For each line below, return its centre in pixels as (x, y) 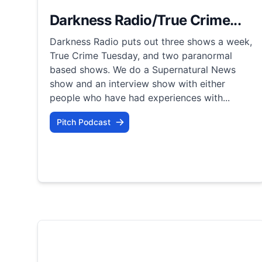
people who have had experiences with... (140, 97)
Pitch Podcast (84, 122)
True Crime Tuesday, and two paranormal (141, 55)
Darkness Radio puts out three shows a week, (151, 41)
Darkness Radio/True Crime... (146, 20)
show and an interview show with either (137, 83)
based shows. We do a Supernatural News (143, 69)
